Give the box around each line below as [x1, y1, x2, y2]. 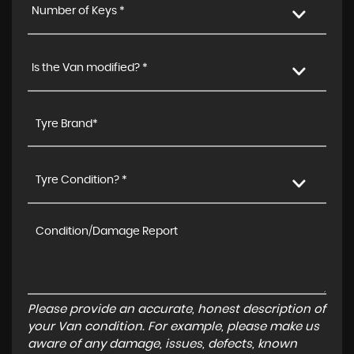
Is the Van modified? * [32, 62, 148, 73]
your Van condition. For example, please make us [28, 320, 319, 333]
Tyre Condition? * [36, 174, 127, 186]
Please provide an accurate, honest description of [28, 303, 326, 315]
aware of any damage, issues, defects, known [28, 337, 297, 350]
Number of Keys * [32, 5, 125, 17]
